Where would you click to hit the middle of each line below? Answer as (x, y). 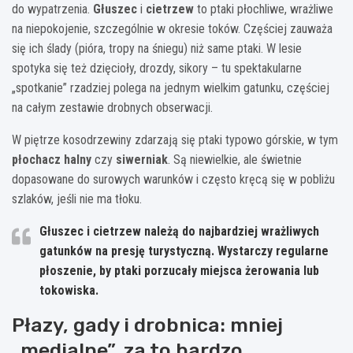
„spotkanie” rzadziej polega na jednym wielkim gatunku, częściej (171, 87)
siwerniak (142, 159)
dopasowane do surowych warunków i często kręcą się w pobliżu (173, 179)
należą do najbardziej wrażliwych (230, 231)
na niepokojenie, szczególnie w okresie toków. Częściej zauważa (172, 28)
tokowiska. (69, 290)
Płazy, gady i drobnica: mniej (147, 325)
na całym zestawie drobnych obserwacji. (112, 107)
